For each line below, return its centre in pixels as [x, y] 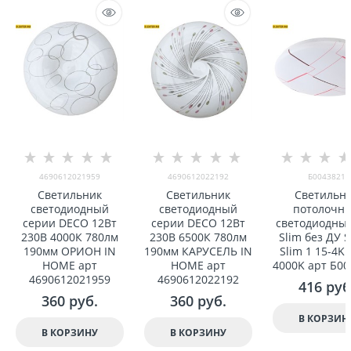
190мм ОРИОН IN [69, 251]
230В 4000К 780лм [69, 237]
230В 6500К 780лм [198, 237]
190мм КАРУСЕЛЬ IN [198, 251]
